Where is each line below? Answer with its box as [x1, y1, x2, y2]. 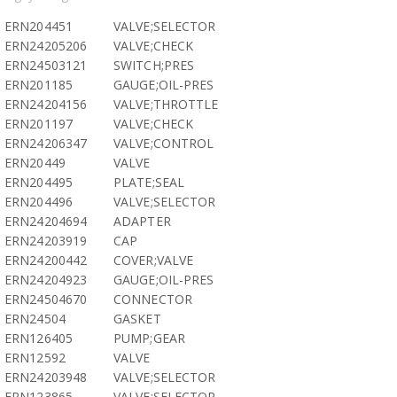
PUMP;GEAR [113, 330, 185, 346]
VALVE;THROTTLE [113, 96, 219, 113]
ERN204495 [4, 174, 73, 191]
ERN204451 [4, 18, 73, 35]
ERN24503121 [4, 57, 88, 74]
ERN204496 [4, 193, 73, 210]
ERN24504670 [4, 291, 88, 307]
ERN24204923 [4, 271, 88, 288]
